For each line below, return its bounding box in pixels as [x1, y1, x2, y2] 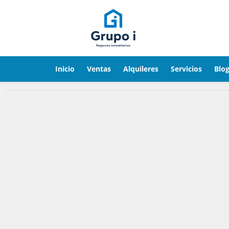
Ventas [87, 64, 111, 74]
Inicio [55, 64, 75, 74]
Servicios [171, 64, 202, 74]
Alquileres [123, 64, 158, 74]
